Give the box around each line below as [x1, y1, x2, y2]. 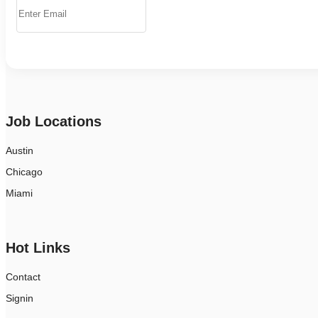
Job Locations [6, 114, 102, 130]
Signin [6, 292, 33, 305]
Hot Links [6, 240, 70, 256]
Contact [6, 271, 40, 283]
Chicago [6, 166, 43, 178]
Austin [6, 145, 33, 157]
